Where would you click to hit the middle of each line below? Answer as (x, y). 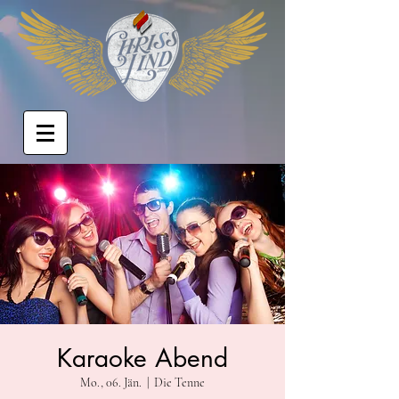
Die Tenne (179, 383)
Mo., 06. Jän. (111, 383)
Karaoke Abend (142, 358)
